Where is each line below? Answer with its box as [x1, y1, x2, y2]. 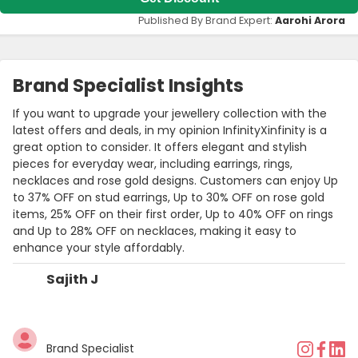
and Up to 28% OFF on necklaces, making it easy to [13, 222, 296, 239]
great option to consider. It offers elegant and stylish [13, 138, 307, 155]
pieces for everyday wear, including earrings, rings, [13, 155, 292, 172]
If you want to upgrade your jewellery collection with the [13, 105, 327, 121]
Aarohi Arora [275, 13, 345, 27]
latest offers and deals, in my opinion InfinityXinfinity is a [13, 121, 327, 138]
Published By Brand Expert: [138, 13, 275, 27]
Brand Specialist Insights [13, 72, 244, 98]
